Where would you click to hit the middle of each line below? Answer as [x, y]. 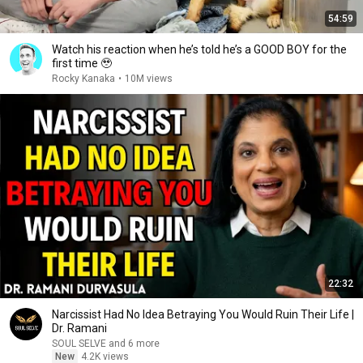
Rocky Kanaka [83, 79]
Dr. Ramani [79, 328]
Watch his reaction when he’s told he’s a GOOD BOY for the [199, 49]
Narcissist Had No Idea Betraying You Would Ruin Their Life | [203, 314]
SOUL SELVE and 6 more [134, 344]
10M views [149, 79]
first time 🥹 [82, 63]
